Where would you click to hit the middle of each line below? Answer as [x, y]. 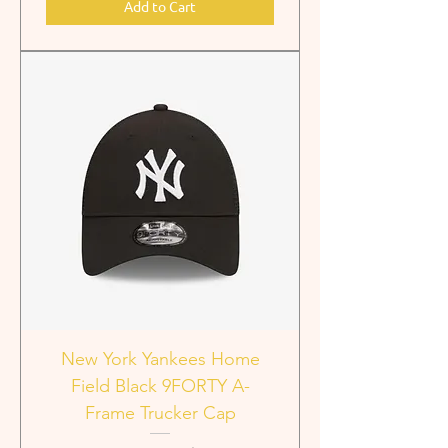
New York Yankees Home [160, 358]
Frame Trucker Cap [160, 412]
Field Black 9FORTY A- [160, 385]
